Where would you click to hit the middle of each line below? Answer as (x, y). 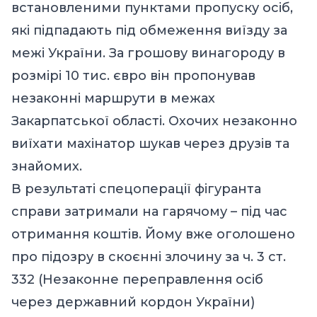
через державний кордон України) (133, 302)
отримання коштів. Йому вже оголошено (153, 234)
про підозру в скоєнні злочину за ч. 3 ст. (149, 257)
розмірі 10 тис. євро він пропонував (133, 75)
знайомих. (47, 166)
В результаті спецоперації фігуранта (136, 189)
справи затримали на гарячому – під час (149, 211)
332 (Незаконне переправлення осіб (137, 279)
